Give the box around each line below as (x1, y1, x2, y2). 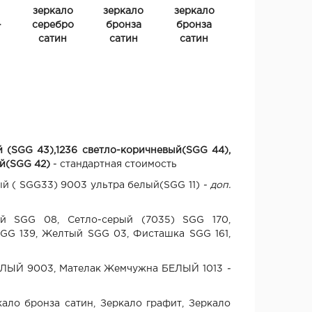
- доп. (203, 180, 231, 189)
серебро (31, 20, 74, 29)
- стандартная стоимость (50, 159, 177, 169)
